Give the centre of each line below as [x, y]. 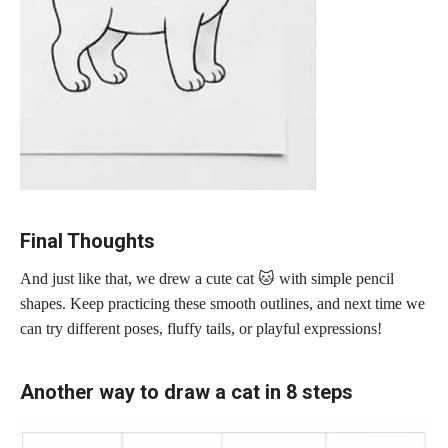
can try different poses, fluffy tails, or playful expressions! [201, 328]
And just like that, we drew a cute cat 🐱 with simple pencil [207, 278]
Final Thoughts [87, 240]
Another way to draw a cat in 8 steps [186, 391]
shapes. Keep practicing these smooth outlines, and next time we [222, 303]
